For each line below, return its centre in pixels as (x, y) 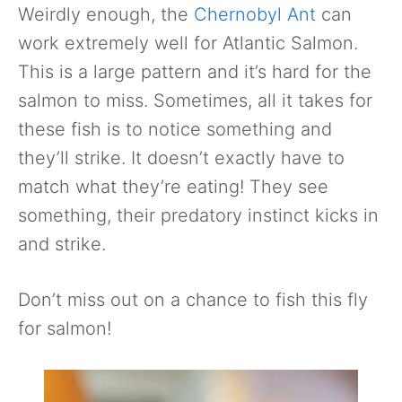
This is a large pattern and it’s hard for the (195, 71)
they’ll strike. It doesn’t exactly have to (181, 157)
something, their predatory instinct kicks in (198, 215)
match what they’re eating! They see (173, 186)
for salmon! (65, 328)
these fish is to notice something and (175, 129)
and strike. (62, 244)
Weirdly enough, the (106, 14)
